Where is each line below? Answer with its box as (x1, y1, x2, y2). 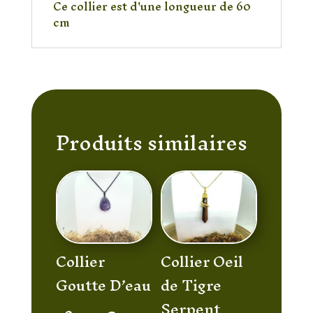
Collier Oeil (160, 245, 243, 279)
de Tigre (160, 268, 221, 303)
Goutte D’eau (55, 268, 151, 303)
